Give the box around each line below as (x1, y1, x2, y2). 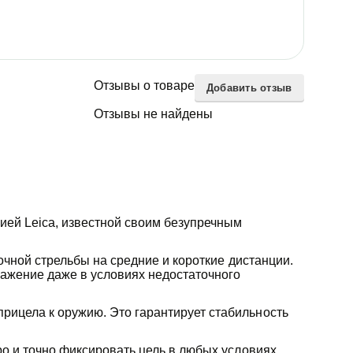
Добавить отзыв (206, 81, 292, 94)
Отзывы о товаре (93, 78, 195, 92)
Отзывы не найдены (93, 106, 213, 121)
